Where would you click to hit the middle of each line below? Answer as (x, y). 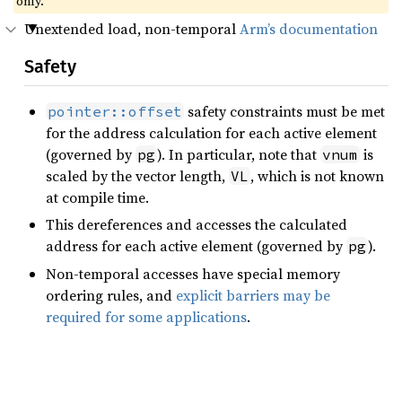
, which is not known (317, 176)
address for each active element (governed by (196, 246)
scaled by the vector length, (137, 176)
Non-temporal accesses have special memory (193, 273)
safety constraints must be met (284, 111)
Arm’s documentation (309, 29)
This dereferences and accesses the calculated (197, 225)
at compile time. (97, 197)
